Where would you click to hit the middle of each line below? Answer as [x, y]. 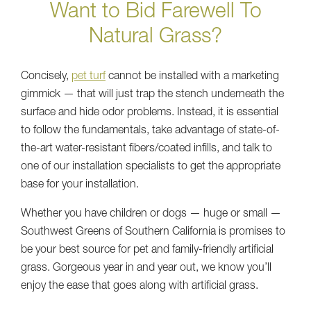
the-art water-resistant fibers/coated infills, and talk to [146, 149]
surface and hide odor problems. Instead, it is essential [150, 113]
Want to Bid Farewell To [155, 13]
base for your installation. [80, 185]
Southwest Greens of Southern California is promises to [153, 232]
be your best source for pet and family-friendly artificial [147, 250]
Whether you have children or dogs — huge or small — [151, 214]
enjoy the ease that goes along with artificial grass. [140, 286]
